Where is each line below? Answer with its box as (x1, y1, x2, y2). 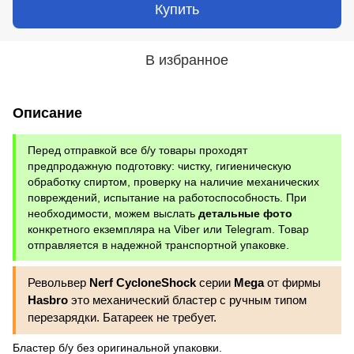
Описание (13, 104, 82, 121)
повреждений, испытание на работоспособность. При (28, 190, 307, 204)
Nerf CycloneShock (86, 275, 196, 289)
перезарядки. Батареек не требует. (28, 310, 217, 324)
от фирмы (264, 275, 321, 289)
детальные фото (198, 206, 292, 220)
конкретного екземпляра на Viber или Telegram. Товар (28, 222, 309, 235)
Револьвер (28, 275, 86, 289)
